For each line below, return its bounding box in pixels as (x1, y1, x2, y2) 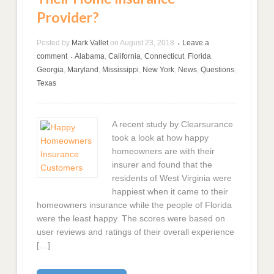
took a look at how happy (111, 132, 209, 143)
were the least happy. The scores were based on (37, 213, 226, 223)
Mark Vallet (72, 38, 109, 47)
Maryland (67, 65, 99, 74)
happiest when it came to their (111, 186, 228, 196)
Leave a (182, 38, 210, 47)
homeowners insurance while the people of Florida (37, 199, 232, 210)
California (108, 51, 141, 61)
